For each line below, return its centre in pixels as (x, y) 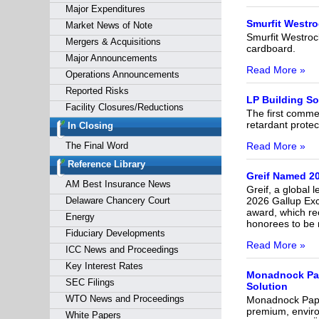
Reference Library (106, 164)
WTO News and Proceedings (125, 299)
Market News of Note (109, 25)
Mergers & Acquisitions (113, 42)
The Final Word (96, 146)
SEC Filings (90, 282)
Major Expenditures (105, 9)
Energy (80, 217)
